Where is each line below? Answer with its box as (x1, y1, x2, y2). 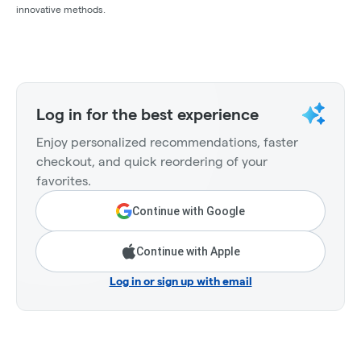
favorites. (36, 173, 91, 188)
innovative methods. (16, 3, 106, 15)
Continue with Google (132, 204, 245, 218)
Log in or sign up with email (109, 274, 252, 288)
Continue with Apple (135, 244, 240, 258)
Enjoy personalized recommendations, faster (36, 135, 298, 149)
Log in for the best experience (36, 105, 259, 123)
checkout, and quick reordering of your (36, 154, 268, 168)
